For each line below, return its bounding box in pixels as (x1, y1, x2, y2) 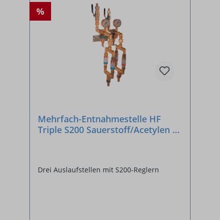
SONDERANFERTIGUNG (38, 135, 136, 147)
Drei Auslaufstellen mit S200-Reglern (38, 165, 159, 175)
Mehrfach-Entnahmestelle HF (38, 113, 161, 125)
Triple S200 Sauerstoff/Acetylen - (38, 124, 175, 136)
